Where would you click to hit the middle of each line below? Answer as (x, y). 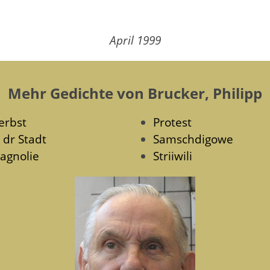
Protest (172, 122)
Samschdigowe (193, 139)
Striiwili (173, 155)
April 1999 (135, 40)
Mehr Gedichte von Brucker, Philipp (135, 93)
